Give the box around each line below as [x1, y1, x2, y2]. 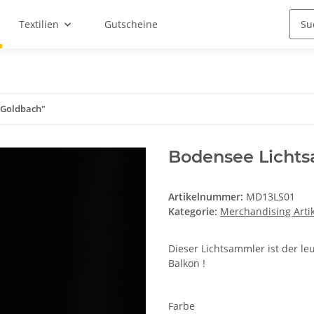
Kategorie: [168, 205, 220, 218]
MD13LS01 [246, 190, 295, 203]
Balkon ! [168, 257, 205, 270]
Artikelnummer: [168, 190, 246, 203]
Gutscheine [104, 18, 158, 31]
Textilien [18, 18, 59, 31]
